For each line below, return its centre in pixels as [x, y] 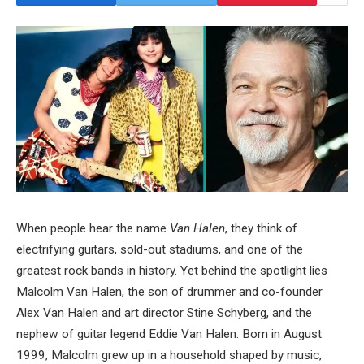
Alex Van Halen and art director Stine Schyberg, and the [164, 313]
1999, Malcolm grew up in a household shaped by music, [169, 355]
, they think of [261, 228]
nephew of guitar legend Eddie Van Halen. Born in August [169, 334]
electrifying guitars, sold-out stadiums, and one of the [160, 249]
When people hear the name [93, 228]
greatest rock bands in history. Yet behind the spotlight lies [172, 271]
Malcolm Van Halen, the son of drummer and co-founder [169, 292]
